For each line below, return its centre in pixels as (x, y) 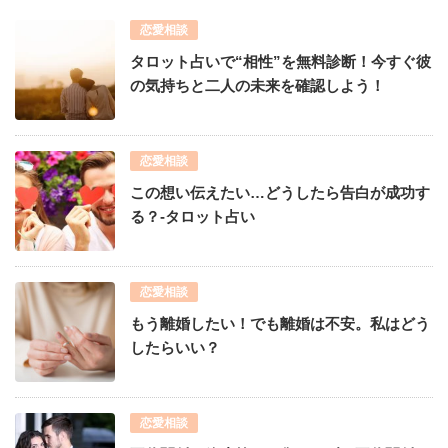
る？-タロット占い (192, 216)
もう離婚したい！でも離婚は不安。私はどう (280, 323)
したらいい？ (175, 347)
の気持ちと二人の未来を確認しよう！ (257, 85)
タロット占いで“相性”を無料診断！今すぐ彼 (280, 61)
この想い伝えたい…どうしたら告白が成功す (280, 192)
